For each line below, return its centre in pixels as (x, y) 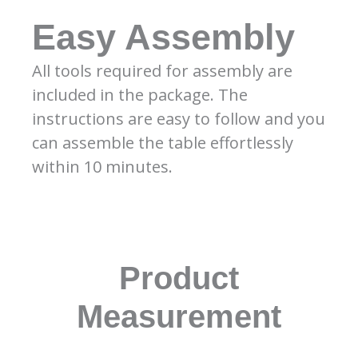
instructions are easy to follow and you (179, 118)
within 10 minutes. (102, 166)
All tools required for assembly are (162, 70)
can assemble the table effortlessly (163, 142)
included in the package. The (140, 94)
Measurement (179, 316)
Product (179, 278)
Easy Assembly (163, 37)
